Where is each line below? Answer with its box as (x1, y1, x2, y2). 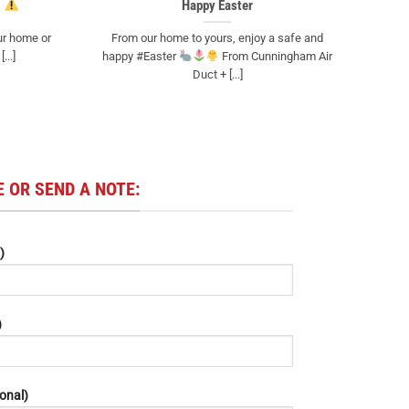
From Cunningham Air (218, 48, 332, 63)
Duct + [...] (192, 67, 243, 81)
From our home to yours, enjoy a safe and (111, 30, 323, 45)
